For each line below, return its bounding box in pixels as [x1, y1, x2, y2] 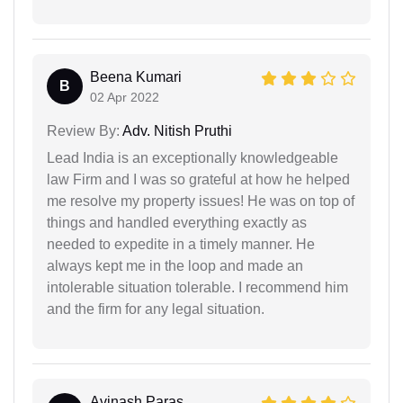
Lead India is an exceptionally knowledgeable [47, 149, 338, 166]
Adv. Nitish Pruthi [120, 122, 232, 139]
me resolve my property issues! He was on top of [47, 193, 354, 209]
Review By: [47, 122, 120, 139]
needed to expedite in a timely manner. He [47, 236, 315, 252]
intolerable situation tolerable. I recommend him [47, 279, 348, 295]
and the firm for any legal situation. [47, 300, 264, 317]
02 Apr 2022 [90, 89, 159, 104]
